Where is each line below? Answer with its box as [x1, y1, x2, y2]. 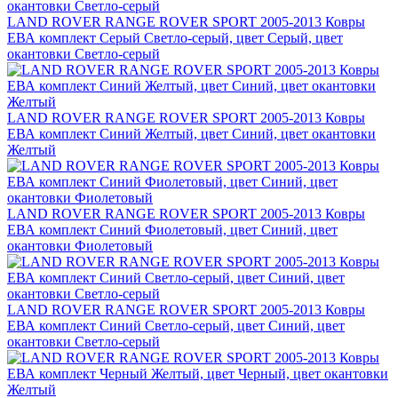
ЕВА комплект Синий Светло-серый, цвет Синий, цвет [7, 318, 345, 334]
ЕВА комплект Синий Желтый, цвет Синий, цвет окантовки [7, 126, 376, 142]
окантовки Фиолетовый [7, 238, 153, 254]
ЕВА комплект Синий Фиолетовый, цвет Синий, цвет [7, 222, 338, 238]
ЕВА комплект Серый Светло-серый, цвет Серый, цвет [7, 30, 343, 46]
